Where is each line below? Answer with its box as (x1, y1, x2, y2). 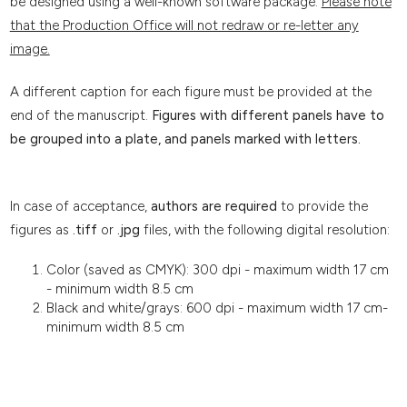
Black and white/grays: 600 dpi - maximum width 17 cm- (45, 299, 392, 316)
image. (9, 40, 50, 57)
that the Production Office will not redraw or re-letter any (9, 16, 359, 34)
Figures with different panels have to (151, 107, 384, 124)
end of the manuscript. (9, 107, 152, 124)
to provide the (276, 197, 368, 214)
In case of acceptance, (9, 197, 147, 214)
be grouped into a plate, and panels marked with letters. (9, 131, 361, 148)
